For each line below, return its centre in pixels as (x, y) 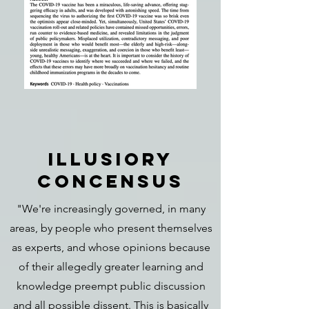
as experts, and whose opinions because (111, 247)
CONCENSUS (110, 181)
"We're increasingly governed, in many (111, 209)
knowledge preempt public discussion (111, 286)
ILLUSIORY (110, 159)
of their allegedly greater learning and (111, 267)
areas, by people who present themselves (111, 228)
